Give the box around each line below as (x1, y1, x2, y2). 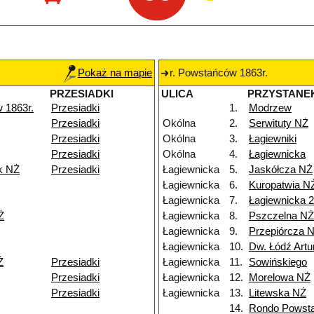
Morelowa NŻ (249, 272, 310, 284)
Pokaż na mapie (78, 67, 152, 79)
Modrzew (249, 102, 292, 114)
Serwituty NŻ (249, 118, 308, 130)
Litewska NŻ (249, 287, 306, 299)
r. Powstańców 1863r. (170, 67, 268, 79)
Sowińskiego (249, 257, 307, 268)
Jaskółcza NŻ (249, 164, 313, 176)
